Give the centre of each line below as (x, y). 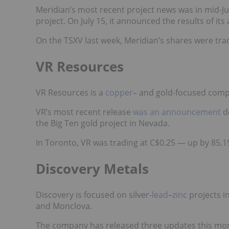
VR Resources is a (71, 93)
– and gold (153, 93)
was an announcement (177, 112)
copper (119, 93)
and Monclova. (64, 206)
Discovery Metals (92, 169)
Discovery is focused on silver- (94, 195)
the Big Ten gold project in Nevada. (103, 123)
